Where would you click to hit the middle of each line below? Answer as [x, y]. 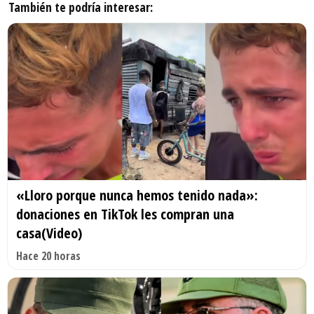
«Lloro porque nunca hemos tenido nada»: [137, 195]
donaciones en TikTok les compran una [125, 214]
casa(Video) [49, 233]
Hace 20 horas [48, 255]
